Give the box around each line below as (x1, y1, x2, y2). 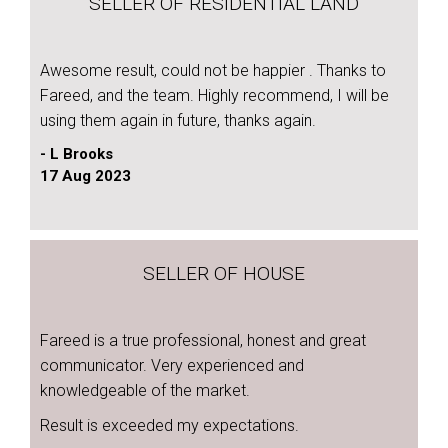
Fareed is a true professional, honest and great (40, 331, 366, 350)
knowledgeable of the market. (40, 381, 250, 400)
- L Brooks (40, 145, 113, 163)
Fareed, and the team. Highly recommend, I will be (40, 86, 389, 105)
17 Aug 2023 (40, 167, 131, 185)
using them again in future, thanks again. (40, 111, 316, 130)
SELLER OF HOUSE (143, 262, 305, 285)
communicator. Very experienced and (40, 356, 304, 375)
